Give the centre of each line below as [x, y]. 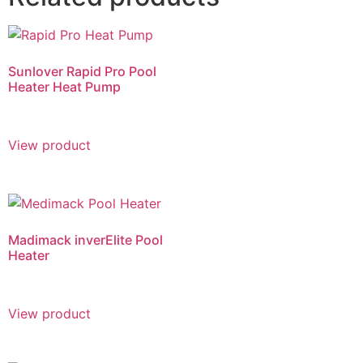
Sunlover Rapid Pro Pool [82, 71]
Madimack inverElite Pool [85, 239]
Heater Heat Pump [64, 86]
